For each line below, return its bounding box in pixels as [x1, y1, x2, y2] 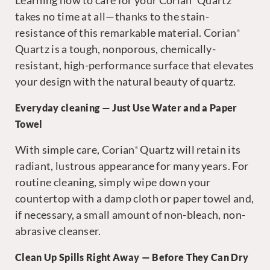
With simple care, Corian [15, 143, 135, 156]
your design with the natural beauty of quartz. [15, 75, 236, 88]
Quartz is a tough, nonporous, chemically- [15, 43, 216, 55]
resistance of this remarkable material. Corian [15, 27, 237, 39]
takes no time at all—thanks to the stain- [15, 10, 210, 23]
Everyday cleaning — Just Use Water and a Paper [15, 102, 237, 113]
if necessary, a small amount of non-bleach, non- [15, 209, 246, 221]
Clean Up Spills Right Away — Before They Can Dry [15, 251, 249, 263]
